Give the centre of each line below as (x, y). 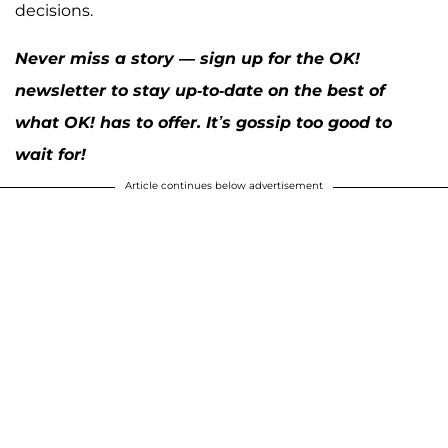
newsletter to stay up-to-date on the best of (200, 91)
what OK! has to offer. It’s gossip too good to (203, 123)
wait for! (50, 155)
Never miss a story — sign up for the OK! (187, 59)
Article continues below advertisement (224, 186)
